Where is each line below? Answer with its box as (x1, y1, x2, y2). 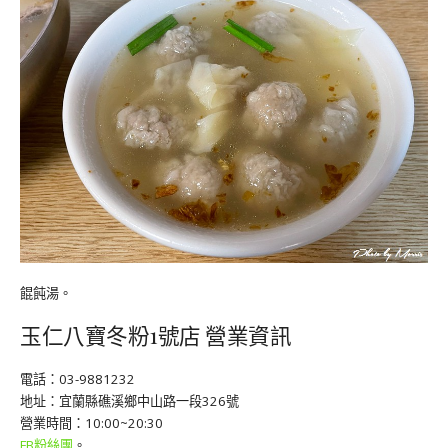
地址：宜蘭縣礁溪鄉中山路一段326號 (20, 391, 239, 410)
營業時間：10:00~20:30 (20, 413, 163, 432)
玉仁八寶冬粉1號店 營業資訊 (20, 320, 291, 349)
